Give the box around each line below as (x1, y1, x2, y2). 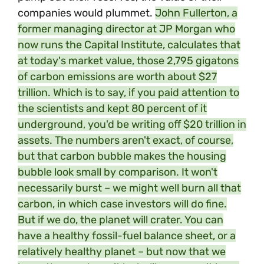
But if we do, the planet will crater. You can (18, 213, 223, 226)
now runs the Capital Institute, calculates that (18, 38, 240, 51)
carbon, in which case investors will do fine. (18, 197, 227, 210)
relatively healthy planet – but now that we (18, 245, 226, 258)
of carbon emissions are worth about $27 (18, 70, 217, 83)
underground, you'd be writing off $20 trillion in (18, 117, 246, 131)
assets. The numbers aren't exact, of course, (18, 133, 233, 147)
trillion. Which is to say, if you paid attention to (18, 85, 239, 99)
